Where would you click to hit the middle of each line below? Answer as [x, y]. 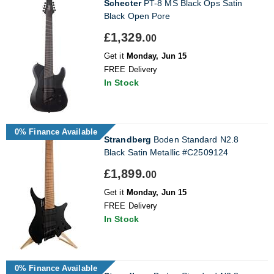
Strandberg [128, 139]
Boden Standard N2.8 [195, 139]
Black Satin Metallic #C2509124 [166, 152]
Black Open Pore [137, 16]
